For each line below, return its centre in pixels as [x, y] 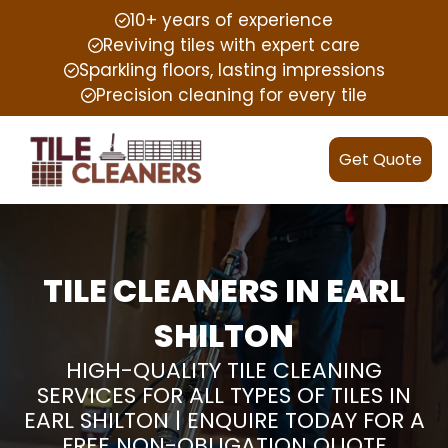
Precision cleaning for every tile [231, 95]
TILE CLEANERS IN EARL [224, 290]
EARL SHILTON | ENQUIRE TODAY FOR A [224, 420]
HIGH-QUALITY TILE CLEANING [224, 370]
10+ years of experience [231, 20]
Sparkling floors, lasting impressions [231, 70]
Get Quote [380, 160]
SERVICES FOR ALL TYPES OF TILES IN [224, 395]
